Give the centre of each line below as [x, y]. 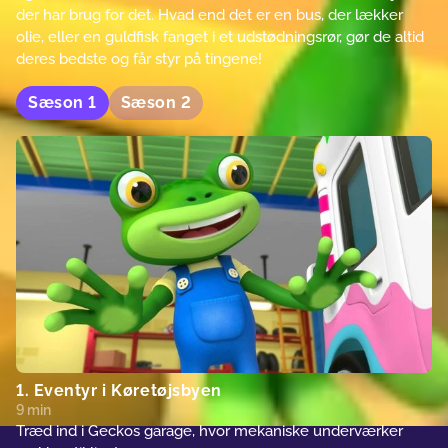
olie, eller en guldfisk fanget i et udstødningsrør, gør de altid [220, 36]
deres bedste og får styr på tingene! [139, 58]
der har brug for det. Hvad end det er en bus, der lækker [209, 14]
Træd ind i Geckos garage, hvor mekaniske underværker [209, 431]
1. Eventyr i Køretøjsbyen [119, 391]
